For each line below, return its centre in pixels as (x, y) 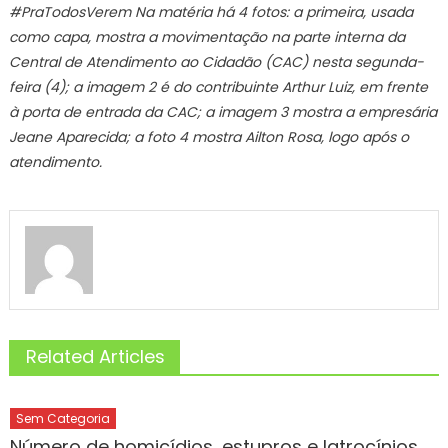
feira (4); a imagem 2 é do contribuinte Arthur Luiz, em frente (218, 87)
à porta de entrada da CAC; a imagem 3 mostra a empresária (222, 112)
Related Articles (95, 356)
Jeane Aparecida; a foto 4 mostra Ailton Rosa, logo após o (208, 137)
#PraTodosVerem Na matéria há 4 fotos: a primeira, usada (210, 12)
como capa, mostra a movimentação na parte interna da (206, 37)
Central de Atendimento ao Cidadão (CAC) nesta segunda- (216, 62)
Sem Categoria (63, 418)
